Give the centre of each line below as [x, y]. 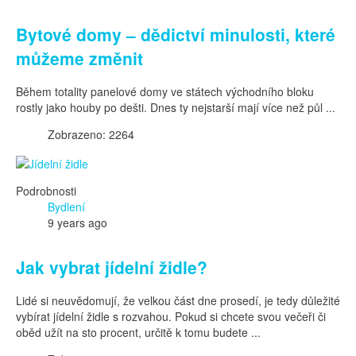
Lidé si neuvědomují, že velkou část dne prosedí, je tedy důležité [178, 301]
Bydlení [66, 206]
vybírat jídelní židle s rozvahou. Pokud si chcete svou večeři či [171, 317]
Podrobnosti [46, 190]
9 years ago [77, 222]
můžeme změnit [79, 58]
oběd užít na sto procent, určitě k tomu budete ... [138, 333]
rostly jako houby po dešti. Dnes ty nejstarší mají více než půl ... [176, 108]
